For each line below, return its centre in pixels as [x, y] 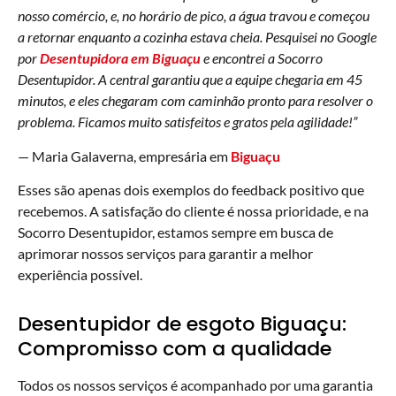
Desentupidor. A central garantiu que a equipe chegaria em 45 [190, 80]
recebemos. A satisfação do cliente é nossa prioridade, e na [193, 211]
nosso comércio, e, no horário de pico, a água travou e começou [194, 16]
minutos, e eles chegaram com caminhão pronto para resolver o [195, 101]
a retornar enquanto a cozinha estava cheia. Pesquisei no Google [197, 37]
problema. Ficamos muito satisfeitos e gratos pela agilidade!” [190, 122]
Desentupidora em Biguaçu [120, 58]
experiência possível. [80, 275]
